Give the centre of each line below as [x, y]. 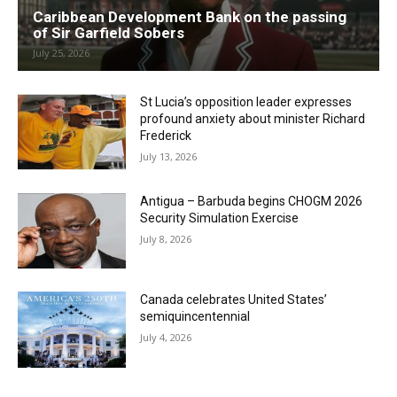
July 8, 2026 [166, 238]
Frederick [166, 136]
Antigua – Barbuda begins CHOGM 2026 [252, 201]
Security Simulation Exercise [220, 218]
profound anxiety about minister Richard [253, 119]
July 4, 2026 [166, 338]
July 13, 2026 [169, 157]
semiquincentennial [195, 317]
